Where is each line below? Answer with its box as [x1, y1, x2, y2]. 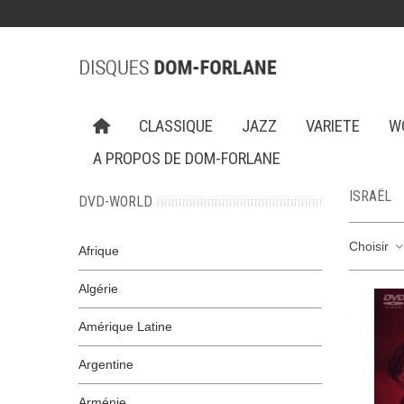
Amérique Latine [78, 319, 172, 334]
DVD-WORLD [78, 193, 152, 210]
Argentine [78, 357, 133, 372]
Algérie [78, 281, 118, 296]
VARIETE [305, 116, 360, 136]
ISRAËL [349, 188, 391, 205]
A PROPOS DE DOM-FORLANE [93, 149, 280, 169]
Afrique [78, 243, 119, 258]
